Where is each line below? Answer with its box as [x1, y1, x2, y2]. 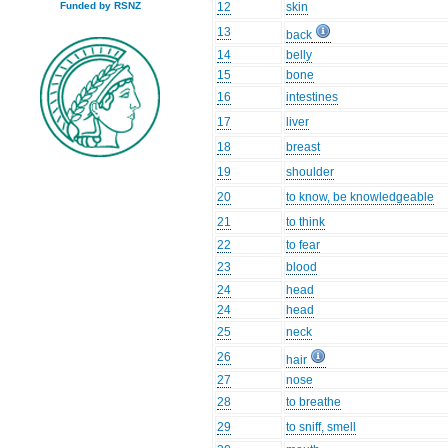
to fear [286, 238, 321, 253]
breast [286, 140, 321, 155]
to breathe [286, 395, 342, 410]
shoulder [286, 165, 335, 180]
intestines [286, 90, 339, 105]
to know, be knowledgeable [286, 190, 435, 205]
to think [286, 215, 326, 230]
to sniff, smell [286, 420, 357, 435]
